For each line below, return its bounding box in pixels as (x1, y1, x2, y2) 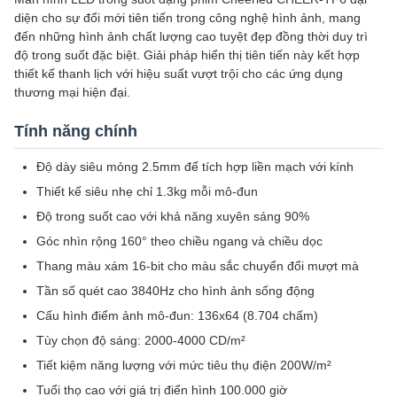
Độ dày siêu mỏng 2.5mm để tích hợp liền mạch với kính (36, 160, 354, 174)
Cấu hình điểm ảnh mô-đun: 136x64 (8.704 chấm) (36, 308, 318, 323)
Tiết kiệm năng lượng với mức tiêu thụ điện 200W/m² (36, 358, 331, 372)
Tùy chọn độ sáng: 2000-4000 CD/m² (36, 333, 245, 347)
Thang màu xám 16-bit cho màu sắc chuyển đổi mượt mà (36, 259, 359, 273)
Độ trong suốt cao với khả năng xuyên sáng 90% (36, 209, 309, 223)
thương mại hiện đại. (14, 85, 130, 99)
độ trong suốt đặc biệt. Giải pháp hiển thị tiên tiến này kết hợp (14, 48, 360, 62)
